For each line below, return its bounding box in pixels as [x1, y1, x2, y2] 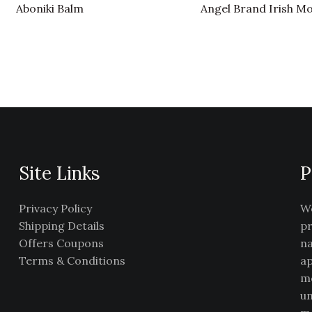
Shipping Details [19, 218, 105, 233]
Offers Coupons [19, 235, 104, 250]
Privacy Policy [19, 201, 93, 215]
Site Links [19, 162, 101, 185]
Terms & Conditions [19, 253, 126, 267]
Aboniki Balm [16, 1, 84, 16]
